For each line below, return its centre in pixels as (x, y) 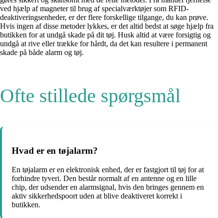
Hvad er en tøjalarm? (55, 151)
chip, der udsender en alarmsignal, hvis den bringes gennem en (108, 187)
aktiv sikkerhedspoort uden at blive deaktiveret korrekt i (97, 196)
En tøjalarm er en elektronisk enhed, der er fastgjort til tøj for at (108, 169)
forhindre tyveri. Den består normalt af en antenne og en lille (104, 178)
